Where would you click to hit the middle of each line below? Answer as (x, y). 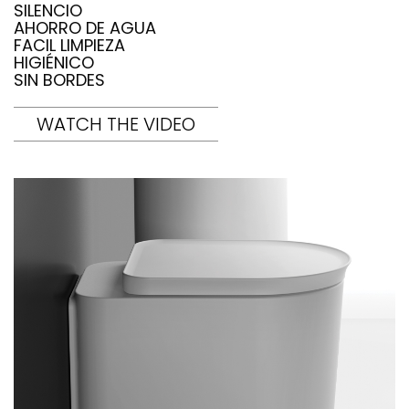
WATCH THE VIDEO (116, 125)
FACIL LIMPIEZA (69, 46)
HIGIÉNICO (54, 63)
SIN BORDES (59, 80)
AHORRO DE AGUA (85, 28)
